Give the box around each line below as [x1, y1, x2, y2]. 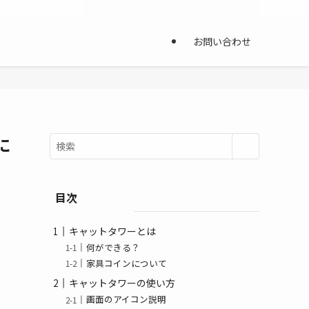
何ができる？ [86, 241, 141, 255]
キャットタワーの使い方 [69, 276, 175, 290]
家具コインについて [86, 257, 168, 270]
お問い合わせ [193, 34, 251, 48]
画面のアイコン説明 [86, 292, 167, 306]
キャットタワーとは [69, 224, 156, 238]
